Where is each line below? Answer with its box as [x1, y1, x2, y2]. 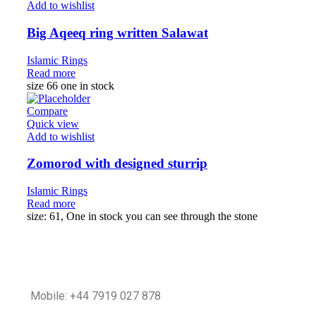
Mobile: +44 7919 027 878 [30, 288, 161, 303]
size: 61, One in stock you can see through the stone [27, 209, 257, 222]
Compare [27, 104, 68, 117]
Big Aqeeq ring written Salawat [27, 25, 208, 40]
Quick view [27, 117, 79, 130]
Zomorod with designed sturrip [27, 156, 207, 171]
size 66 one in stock [27, 79, 114, 92]
